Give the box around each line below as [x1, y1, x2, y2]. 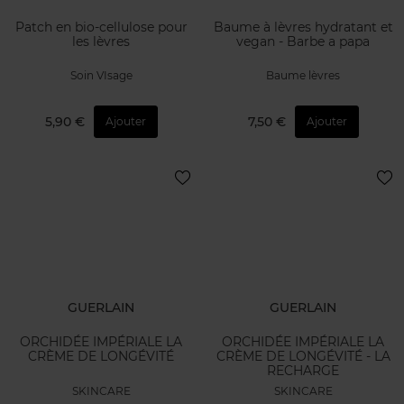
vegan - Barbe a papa [236, 32, 370, 50]
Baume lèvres [266, 69, 340, 83]
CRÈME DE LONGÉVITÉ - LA [216, 348, 390, 365]
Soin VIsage [69, 69, 133, 83]
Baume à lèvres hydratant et [213, 18, 393, 35]
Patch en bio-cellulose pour [14, 18, 188, 35]
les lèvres [72, 32, 130, 50]
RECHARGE [267, 363, 339, 380]
